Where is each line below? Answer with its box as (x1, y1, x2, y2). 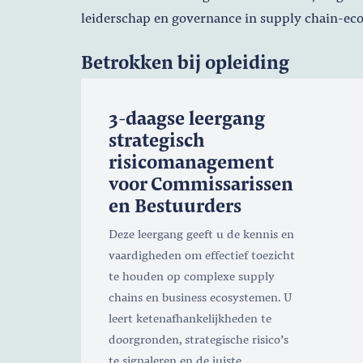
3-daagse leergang (108, 105, 265, 130)
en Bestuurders (108, 192, 241, 217)
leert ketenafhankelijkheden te (108, 309, 271, 326)
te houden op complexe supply (108, 267, 275, 284)
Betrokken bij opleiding (80, 48, 289, 74)
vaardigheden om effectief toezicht (108, 246, 295, 263)
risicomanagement (108, 148, 274, 173)
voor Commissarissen (108, 170, 293, 195)
